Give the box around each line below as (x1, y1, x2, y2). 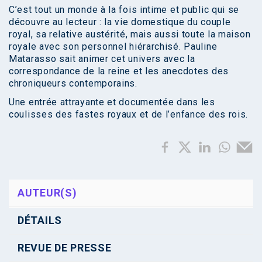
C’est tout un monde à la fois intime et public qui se (9, 4, 240, 16)
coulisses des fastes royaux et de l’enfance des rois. (9, 109, 249, 120)
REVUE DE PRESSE (18, 242, 112, 254)
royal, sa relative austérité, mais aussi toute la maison (9, 29, 251, 40)
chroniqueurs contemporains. (9, 78, 137, 89)
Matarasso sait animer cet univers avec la (9, 53, 195, 65)
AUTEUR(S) (18, 187, 77, 199)
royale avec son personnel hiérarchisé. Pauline (9, 41, 218, 53)
